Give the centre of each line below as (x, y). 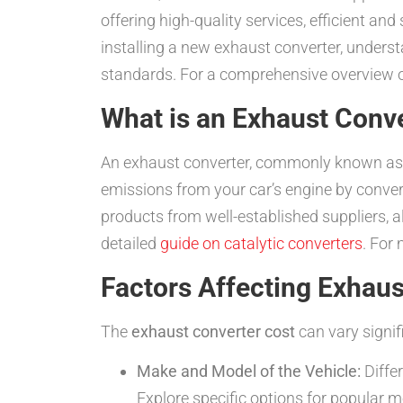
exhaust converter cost (213, 331)
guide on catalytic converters (261, 243)
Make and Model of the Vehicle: (249, 372)
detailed (130, 243)
